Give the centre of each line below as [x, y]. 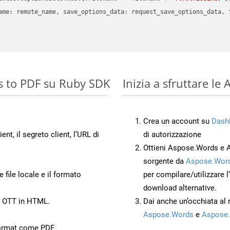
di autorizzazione [172, 134]
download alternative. [180, 188]
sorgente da [165, 161]
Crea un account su [177, 121]
